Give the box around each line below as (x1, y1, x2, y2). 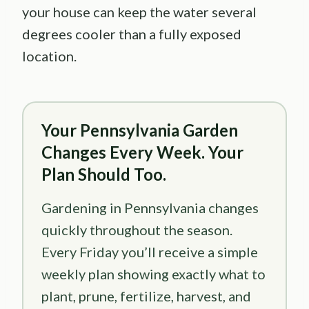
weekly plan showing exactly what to (41, 266, 266, 283)
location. (22, 48, 77, 65)
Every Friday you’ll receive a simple (41, 243, 258, 261)
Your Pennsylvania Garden (41, 120, 238, 141)
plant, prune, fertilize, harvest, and (41, 288, 251, 305)
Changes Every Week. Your (41, 142, 243, 163)
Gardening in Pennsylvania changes (41, 199, 259, 217)
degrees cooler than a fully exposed (22, 26, 241, 43)
